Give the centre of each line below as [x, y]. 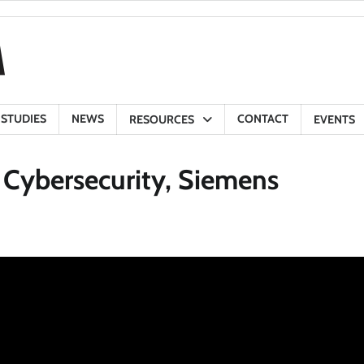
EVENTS [334, 119]
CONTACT [263, 119]
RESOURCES [162, 119]
